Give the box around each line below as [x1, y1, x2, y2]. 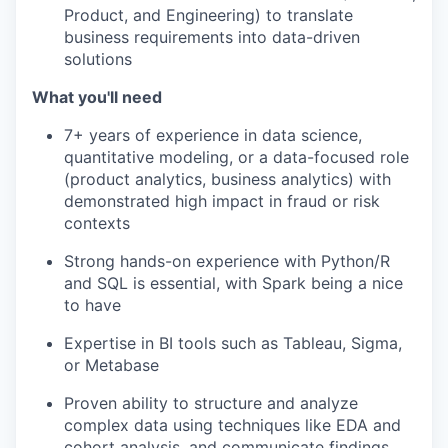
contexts [64, 213, 130, 233]
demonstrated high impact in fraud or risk [64, 191, 380, 211]
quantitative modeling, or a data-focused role [64, 147, 409, 167]
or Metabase [64, 355, 159, 375]
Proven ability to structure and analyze [64, 393, 358, 413]
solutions [64, 49, 132, 69]
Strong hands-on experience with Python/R [64, 251, 390, 271]
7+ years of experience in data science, [64, 125, 362, 145]
